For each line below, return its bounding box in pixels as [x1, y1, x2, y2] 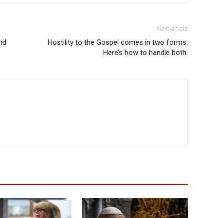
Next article [157, 25, 188, 32]
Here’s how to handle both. [103, 48, 188, 57]
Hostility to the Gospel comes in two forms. [48, 37, 188, 47]
